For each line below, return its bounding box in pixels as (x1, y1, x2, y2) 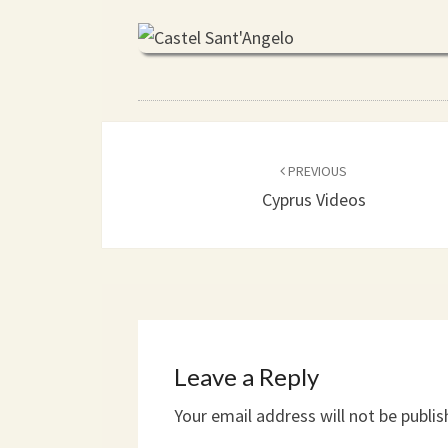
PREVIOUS (285, 162, 348, 180)
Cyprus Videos (261, 188, 366, 211)
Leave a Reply (174, 362, 319, 391)
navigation (102, 172, 221, 202)
